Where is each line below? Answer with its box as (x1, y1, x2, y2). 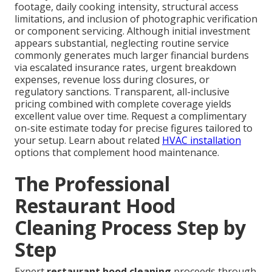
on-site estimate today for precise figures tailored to (15, 121, 253, 135)
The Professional (15, 171, 170, 197)
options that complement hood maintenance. (15, 146, 219, 160)
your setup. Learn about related (15, 134, 162, 148)
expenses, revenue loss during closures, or (15, 73, 209, 87)
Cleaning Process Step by (15, 214, 246, 241)
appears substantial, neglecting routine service (15, 36, 229, 50)
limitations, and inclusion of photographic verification (15, 12, 257, 26)
